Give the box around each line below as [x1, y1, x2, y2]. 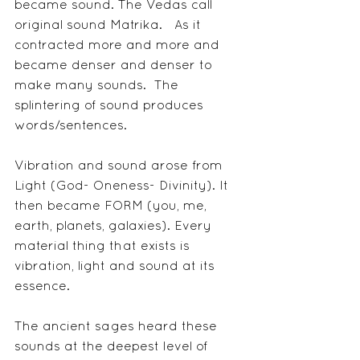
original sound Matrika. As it [14, 20, 205, 32]
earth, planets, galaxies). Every [14, 221, 215, 233]
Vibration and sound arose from [14, 161, 227, 173]
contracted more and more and [14, 40, 223, 52]
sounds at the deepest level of [14, 342, 211, 354]
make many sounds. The [14, 80, 182, 92]
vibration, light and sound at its [14, 261, 219, 273]
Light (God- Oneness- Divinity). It [14, 181, 232, 193]
